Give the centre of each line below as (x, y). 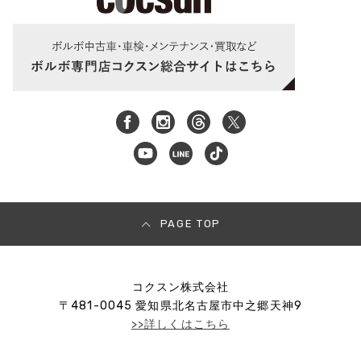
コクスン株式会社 (180, 288)
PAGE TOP (191, 224)
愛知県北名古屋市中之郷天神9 (217, 306)
